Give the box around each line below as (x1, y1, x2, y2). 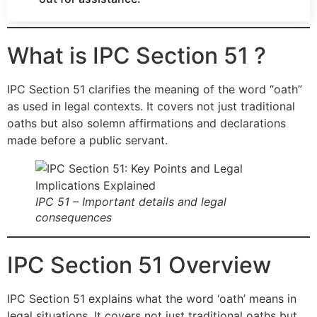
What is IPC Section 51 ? (7, 42, 266, 70)
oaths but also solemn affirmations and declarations (7, 116, 286, 131)
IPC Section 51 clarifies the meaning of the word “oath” (7, 82, 302, 97)
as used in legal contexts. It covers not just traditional (7, 99, 295, 114)
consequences (35, 210, 112, 225)
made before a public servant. (7, 133, 168, 148)
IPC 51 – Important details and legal (35, 195, 226, 209)
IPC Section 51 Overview (7, 251, 271, 279)
